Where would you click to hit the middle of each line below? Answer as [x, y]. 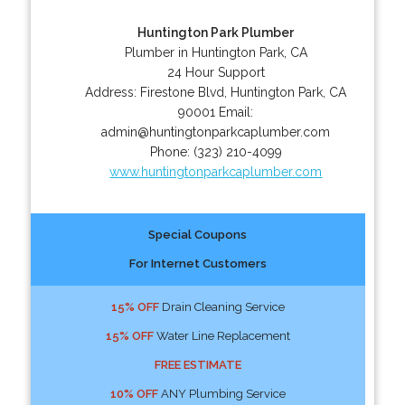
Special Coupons [198, 234]
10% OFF [134, 393]
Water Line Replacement [221, 335]
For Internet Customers [198, 263]
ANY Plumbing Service [221, 393]
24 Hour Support [216, 72]
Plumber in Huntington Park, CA [216, 52]
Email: [236, 112]
